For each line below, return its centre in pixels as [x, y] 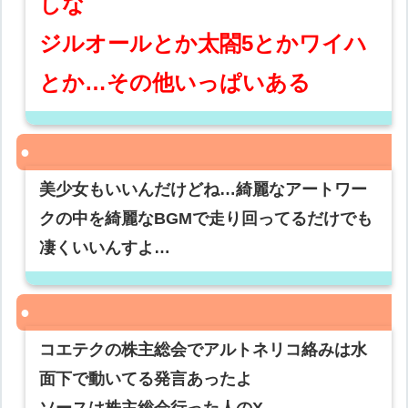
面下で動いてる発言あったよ [146, 379]
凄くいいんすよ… [105, 248]
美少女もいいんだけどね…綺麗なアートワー [204, 190]
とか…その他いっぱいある [175, 83]
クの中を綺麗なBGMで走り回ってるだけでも [206, 219]
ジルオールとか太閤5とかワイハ [204, 44]
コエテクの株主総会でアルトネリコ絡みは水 [204, 350]
